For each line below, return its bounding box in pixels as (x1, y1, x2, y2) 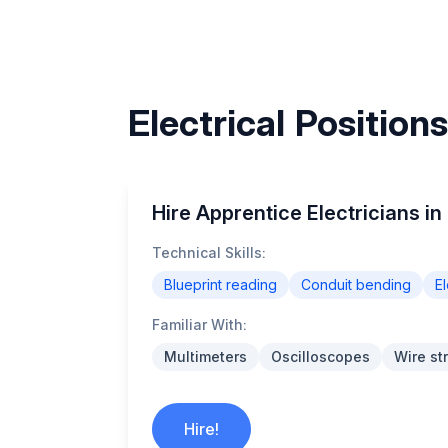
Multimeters (164, 348, 247, 365)
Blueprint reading (164, 276, 277, 293)
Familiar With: (152, 316, 247, 333)
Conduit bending (301, 276, 411, 293)
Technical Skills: (152, 244, 266, 261)
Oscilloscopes (271, 348, 370, 365)
